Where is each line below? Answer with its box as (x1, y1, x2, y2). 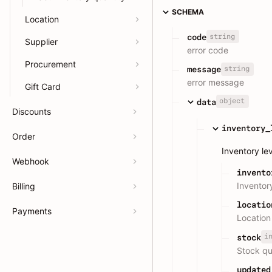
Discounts (12, 106, 51, 117)
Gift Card (25, 81, 61, 92)
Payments (12, 206, 52, 216)
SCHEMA (172, 7, 204, 16)
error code (187, 45, 228, 55)
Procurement (25, 59, 76, 69)
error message (187, 77, 244, 88)
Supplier (25, 36, 58, 47)
